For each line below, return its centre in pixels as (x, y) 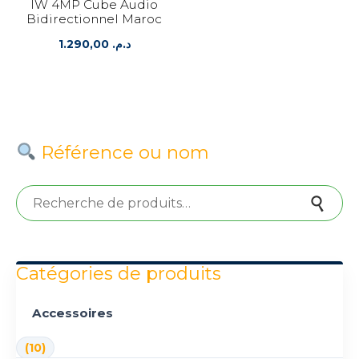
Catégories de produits (119, 273)
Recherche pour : (54, 191)
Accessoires (73, 313)
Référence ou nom (123, 152)
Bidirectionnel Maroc (95, 18)
